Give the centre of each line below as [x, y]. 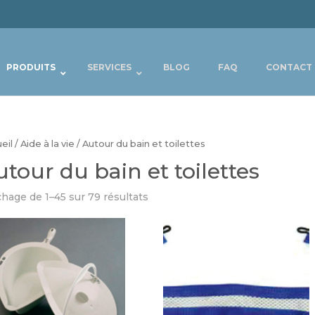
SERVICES [109, 67]
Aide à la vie [47, 144]
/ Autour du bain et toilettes [140, 144]
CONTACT [289, 67]
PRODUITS [31, 67]
